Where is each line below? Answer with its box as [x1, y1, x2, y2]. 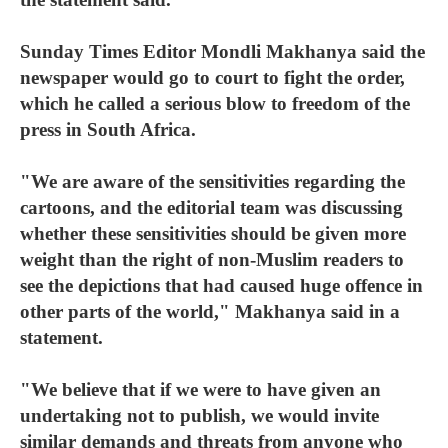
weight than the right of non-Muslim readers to [20, 249, 404, 270]
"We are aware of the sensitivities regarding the [20, 171, 405, 192]
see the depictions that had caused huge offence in [20, 275, 423, 296]
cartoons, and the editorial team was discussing [20, 197, 403, 218]
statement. [20, 327, 103, 348]
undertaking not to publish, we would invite [20, 405, 379, 426]
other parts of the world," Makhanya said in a [20, 301, 400, 322]
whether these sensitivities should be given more [20, 223, 406, 244]
